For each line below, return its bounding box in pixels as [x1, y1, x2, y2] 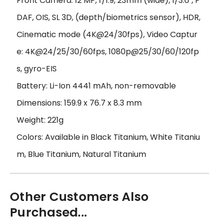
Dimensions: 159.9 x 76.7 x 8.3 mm [17, 97, 142, 109]
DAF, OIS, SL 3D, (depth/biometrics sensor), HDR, [17, 11, 200, 23]
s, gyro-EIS [17, 63, 57, 74]
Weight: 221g [17, 114, 64, 126]
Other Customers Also [10, 188, 149, 205]
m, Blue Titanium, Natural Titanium [17, 148, 146, 160]
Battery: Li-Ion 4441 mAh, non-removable [17, 80, 176, 91]
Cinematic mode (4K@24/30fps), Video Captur [17, 28, 197, 40]
